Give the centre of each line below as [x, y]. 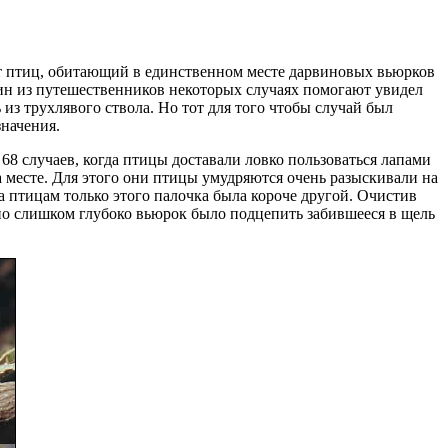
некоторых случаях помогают [270, 89]
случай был [351, 107]
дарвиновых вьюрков [361, 71]
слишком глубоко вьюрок [100, 213]
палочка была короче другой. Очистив [283, 195]
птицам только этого [79, 195]
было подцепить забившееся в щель [310, 213]
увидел [397, 89]
